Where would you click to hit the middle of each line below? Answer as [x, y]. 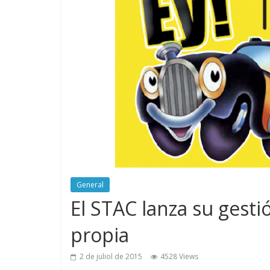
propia [100, 234]
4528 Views [179, 256]
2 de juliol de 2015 [111, 256]
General [90, 184]
